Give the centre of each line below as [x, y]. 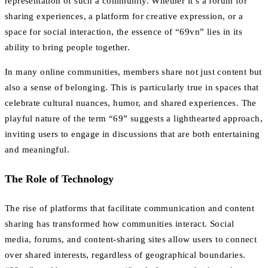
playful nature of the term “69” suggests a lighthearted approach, [134, 119]
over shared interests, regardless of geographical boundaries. [125, 255]
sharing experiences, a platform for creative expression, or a [124, 16]
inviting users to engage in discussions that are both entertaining [133, 134]
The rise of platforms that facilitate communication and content [130, 208]
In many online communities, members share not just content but [133, 72]
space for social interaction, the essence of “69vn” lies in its [124, 32]
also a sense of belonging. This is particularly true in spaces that [132, 88]
